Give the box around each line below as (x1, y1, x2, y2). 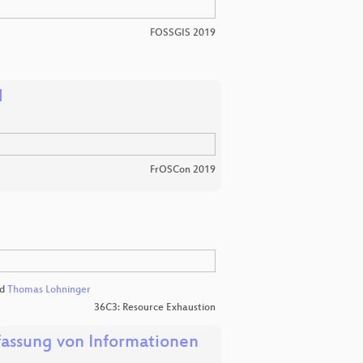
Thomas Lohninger (6, 284, 91, 296)
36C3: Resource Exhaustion (94, 302, 216, 314)
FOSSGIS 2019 (150, 27, 216, 39)
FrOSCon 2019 (150, 164, 216, 176)
